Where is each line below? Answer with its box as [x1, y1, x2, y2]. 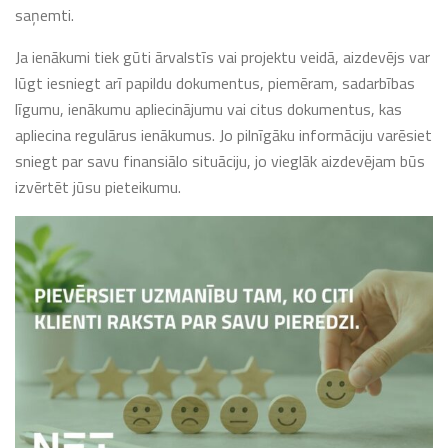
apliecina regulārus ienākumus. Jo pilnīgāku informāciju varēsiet [15, 123, 432, 148]
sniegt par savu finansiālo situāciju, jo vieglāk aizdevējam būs [15, 149, 425, 174]
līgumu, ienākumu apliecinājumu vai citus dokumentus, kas [15, 97, 402, 122]
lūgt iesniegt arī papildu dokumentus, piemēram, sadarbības [15, 71, 415, 96]
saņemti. [15, 3, 74, 28]
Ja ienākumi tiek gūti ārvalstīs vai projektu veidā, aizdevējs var [15, 45, 430, 70]
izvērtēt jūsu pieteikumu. [15, 175, 181, 200]
